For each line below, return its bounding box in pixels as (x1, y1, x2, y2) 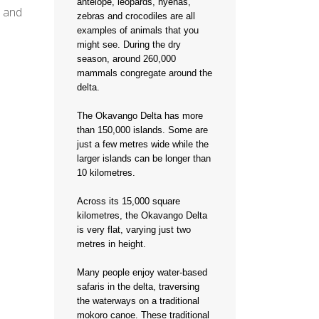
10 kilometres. (77, 167, 135, 178)
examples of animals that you (77, 25, 199, 36)
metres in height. (77, 239, 146, 249)
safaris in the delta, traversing (77, 281, 199, 292)
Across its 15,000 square (77, 196, 180, 206)
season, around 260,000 (77, 53, 176, 64)
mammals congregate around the (77, 68, 212, 78)
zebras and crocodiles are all (77, 11, 195, 21)
